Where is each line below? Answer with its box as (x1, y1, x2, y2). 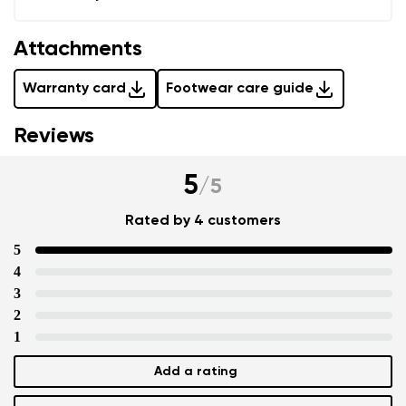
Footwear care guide (166, 81, 314, 96)
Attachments (14, 37, 142, 60)
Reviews (14, 124, 94, 147)
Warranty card (23, 81, 126, 96)
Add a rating (154, 364, 237, 378)
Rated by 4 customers (125, 213, 281, 228)
